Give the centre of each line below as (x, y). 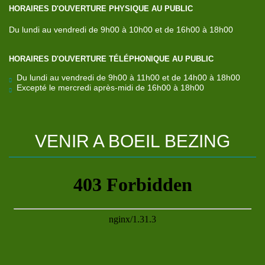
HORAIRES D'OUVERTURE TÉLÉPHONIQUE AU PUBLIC (111, 59)
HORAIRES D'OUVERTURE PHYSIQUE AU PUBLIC (101, 9)
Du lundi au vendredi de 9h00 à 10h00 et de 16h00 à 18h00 (121, 29)
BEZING (197, 141)
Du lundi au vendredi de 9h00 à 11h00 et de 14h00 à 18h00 (128, 78)
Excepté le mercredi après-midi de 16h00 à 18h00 (110, 88)
